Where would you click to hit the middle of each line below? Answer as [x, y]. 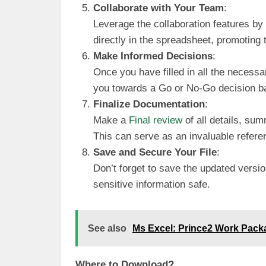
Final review [156, 120]
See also [107, 228]
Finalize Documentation [149, 104]
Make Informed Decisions [153, 56]
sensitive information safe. [152, 184]
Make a [111, 120]
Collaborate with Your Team [159, 8]
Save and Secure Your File [155, 152]
